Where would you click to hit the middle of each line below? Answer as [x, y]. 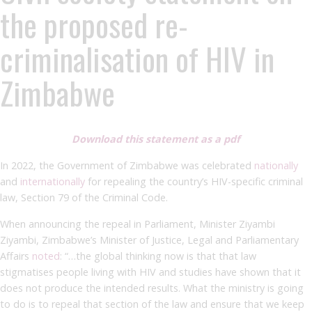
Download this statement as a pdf [156, 139]
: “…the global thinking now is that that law [158, 256]
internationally [53, 181]
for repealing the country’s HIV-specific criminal [194, 181]
